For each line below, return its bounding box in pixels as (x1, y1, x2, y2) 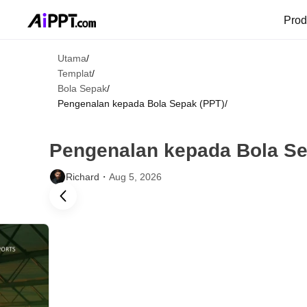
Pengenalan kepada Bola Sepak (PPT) (58, 98, 225, 109)
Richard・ (66, 171, 109, 182)
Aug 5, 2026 (109, 171, 162, 182)
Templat (58, 68, 92, 79)
